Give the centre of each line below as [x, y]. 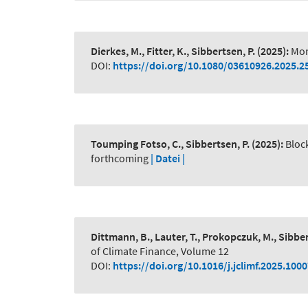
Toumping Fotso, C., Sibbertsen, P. [170, 144]
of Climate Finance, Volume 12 [160, 251]
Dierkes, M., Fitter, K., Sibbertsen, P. [173, 51]
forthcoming [120, 158]
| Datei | [168, 158]
